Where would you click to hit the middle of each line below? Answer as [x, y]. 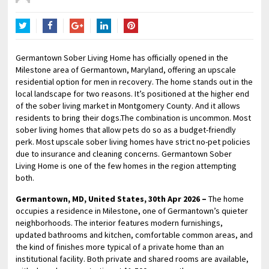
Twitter [29, 40]
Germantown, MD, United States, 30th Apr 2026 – [112, 199]
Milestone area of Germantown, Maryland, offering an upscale [126, 70]
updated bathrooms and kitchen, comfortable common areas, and [134, 235]
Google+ [85, 40]
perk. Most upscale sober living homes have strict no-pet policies [133, 142]
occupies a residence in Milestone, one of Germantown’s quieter [132, 211]
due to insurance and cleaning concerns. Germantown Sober [124, 154]
